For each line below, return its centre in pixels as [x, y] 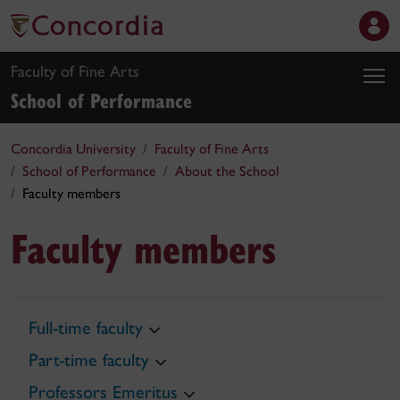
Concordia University [73, 149]
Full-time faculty [86, 328]
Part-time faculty [89, 360]
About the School [227, 171]
